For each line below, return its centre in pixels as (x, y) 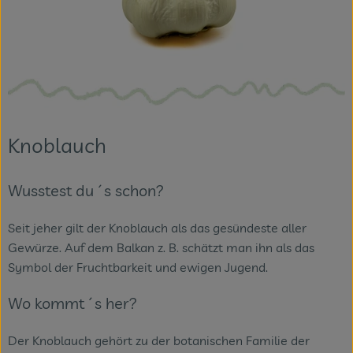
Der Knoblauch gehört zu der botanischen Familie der (159, 341)
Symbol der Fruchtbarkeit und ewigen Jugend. (138, 268)
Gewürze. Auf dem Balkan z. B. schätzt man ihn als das (161, 248)
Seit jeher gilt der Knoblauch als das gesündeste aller (157, 228)
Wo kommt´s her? (72, 303)
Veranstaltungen (75, 31)
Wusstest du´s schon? (86, 190)
